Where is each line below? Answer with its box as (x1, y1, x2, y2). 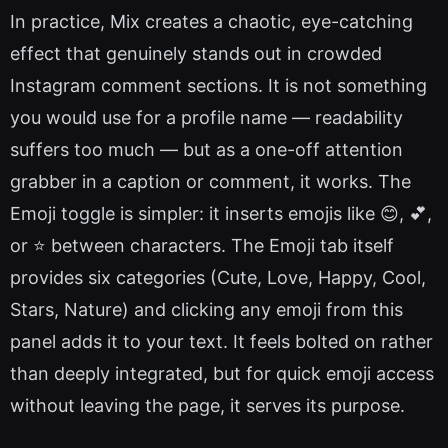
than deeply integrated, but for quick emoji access (10, 363, 434, 385)
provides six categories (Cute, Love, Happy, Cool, (10, 267, 426, 289)
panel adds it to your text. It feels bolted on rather (10, 331, 433, 353)
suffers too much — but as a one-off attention (10, 139, 403, 161)
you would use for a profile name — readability (10, 107, 403, 129)
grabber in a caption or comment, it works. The (10, 171, 411, 193)
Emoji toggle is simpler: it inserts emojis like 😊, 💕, (10, 203, 432, 225)
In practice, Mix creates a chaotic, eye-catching (10, 11, 413, 33)
